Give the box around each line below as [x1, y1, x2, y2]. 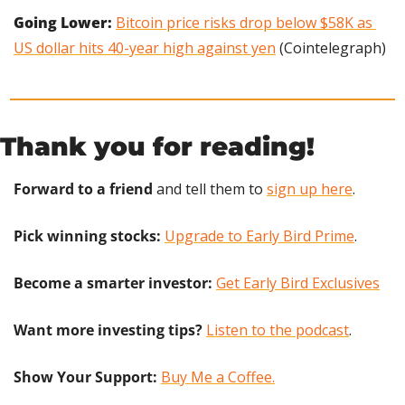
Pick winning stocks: [14, 225, 161, 246]
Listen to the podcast [206, 319, 349, 340]
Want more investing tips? [14, 319, 202, 340]
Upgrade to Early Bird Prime [165, 225, 354, 246]
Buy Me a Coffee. [161, 366, 275, 387]
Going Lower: [14, 12, 112, 33]
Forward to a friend [14, 178, 153, 199]
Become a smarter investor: [14, 272, 212, 293]
